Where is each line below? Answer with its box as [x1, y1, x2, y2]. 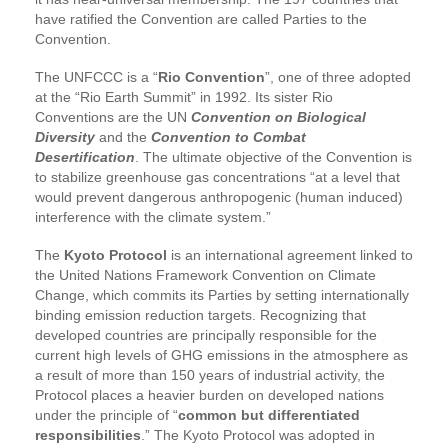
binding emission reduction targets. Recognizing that [35, 306, 366, 323]
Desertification [35, 148, 135, 165]
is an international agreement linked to [167, 246, 413, 263]
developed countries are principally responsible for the [35, 326, 377, 343]
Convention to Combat [151, 128, 306, 145]
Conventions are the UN [35, 108, 187, 125]
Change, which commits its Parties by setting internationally [35, 286, 409, 303]
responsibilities [35, 426, 141, 443]
